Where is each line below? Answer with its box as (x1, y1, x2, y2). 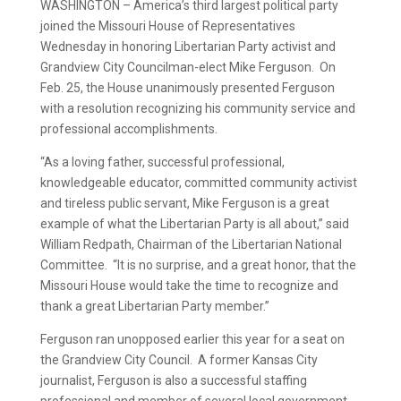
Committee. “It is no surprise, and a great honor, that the (39, 258, 356, 272)
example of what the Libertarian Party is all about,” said (39, 217, 349, 231)
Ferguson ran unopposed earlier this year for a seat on (39, 332, 345, 346)
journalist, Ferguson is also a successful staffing (39, 373, 307, 388)
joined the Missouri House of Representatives (39, 19, 295, 33)
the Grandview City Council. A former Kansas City (39, 353, 318, 367)
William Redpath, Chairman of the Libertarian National (39, 237, 342, 252)
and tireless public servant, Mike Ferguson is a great (39, 196, 329, 210)
